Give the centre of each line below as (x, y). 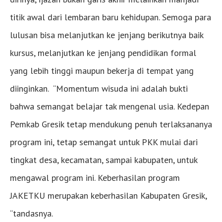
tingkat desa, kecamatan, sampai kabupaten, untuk (104, 160)
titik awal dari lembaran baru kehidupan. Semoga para (111, 17)
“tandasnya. (31, 213)
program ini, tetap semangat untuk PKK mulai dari (104, 142)
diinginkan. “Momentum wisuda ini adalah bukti (99, 88)
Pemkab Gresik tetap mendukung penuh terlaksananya (111, 124)
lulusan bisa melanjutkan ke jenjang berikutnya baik (107, 35)
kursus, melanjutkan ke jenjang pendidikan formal (103, 53)
